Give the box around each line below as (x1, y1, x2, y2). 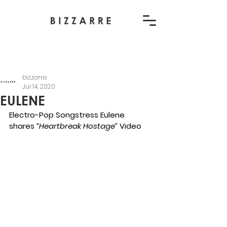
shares (9, 121, 36, 131)
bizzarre (22, 73, 47, 82)
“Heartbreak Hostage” (36, 121, 120, 131)
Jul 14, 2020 (22, 82, 55, 91)
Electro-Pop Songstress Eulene (9, 109, 127, 120)
